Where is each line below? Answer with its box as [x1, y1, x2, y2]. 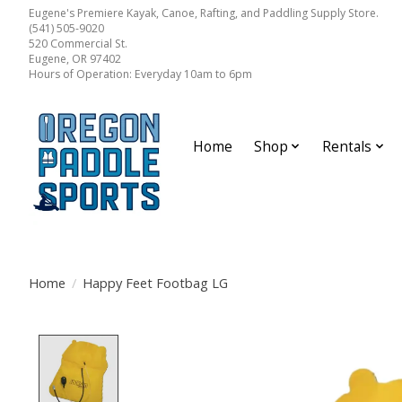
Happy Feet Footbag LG [82, 273, 228, 292]
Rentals [322, 136, 372, 156]
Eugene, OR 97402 [29, 50, 121, 66]
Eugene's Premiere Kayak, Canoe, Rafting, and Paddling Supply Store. [29, 4, 379, 21]
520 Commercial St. [29, 35, 127, 51]
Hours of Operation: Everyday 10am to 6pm [29, 66, 252, 82]
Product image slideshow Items [127, 334, 361, 356]
